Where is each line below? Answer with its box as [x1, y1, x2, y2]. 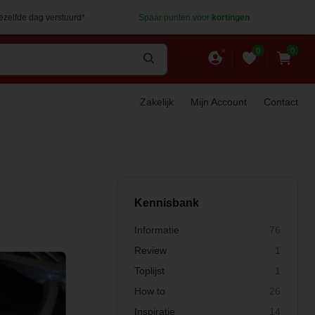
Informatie [134, 224, 179, 236]
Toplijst [134, 265, 165, 276]
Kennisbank [134, 197, 199, 209]
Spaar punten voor [138, 13, 212, 22]
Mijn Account [191, 96, 247, 108]
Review [134, 245, 167, 256]
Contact [264, 96, 298, 108]
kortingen [211, 13, 250, 22]
